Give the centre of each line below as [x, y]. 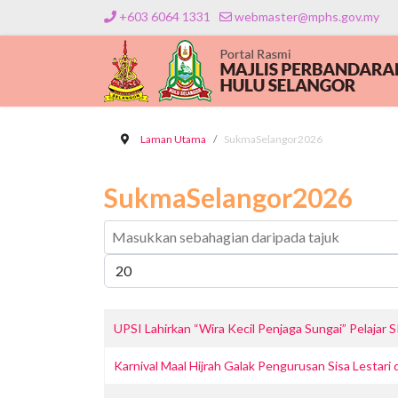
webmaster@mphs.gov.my [307, 16]
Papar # [124, 263]
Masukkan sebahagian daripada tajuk [204, 229]
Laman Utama [173, 139]
